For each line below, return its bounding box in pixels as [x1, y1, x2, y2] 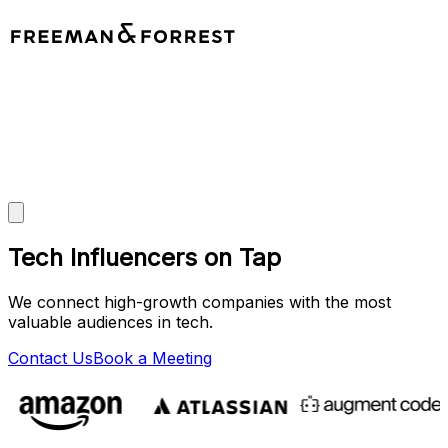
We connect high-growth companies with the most [8, 291, 391, 312]
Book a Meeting [93, 347, 212, 368]
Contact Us [8, 347, 93, 368]
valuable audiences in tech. [8, 311, 213, 332]
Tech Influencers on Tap [8, 242, 281, 272]
